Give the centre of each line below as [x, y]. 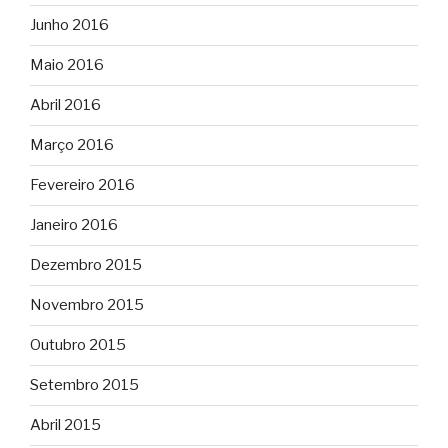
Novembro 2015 [87, 305]
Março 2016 [72, 145]
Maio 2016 [67, 65]
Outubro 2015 [78, 345]
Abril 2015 [65, 425]
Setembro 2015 [84, 385]
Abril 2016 [65, 105]
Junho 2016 [69, 25]
